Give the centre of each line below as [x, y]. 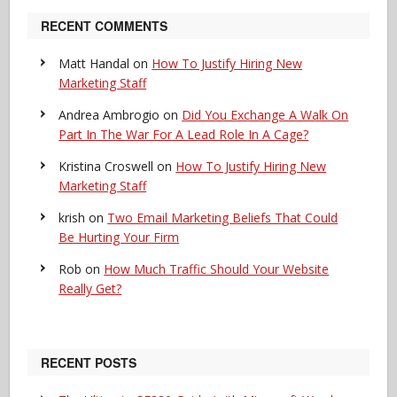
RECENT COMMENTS [105, 26]
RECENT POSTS [89, 362]
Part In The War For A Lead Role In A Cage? [184, 134]
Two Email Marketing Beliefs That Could [223, 218]
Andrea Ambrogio [109, 115]
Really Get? [90, 288]
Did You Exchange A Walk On [265, 115]
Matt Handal [94, 63]
